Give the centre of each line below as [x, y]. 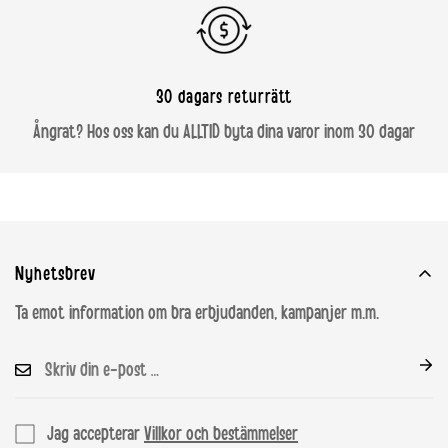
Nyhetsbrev [55, 273]
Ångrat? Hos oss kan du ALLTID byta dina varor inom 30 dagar [224, 131]
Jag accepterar [95, 433]
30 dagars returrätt [224, 97]
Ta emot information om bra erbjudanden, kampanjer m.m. [197, 312]
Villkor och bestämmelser [221, 433]
